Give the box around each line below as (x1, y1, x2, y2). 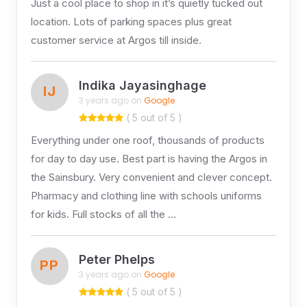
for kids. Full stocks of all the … (30, 207, 176, 221)
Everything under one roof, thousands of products (30, 133, 265, 147)
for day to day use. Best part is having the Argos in (30, 151, 267, 165)
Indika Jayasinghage (78, 78, 206, 93)
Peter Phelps (78, 252, 155, 267)
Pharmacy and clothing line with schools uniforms (30, 188, 262, 202)
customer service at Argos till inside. (30, 33, 201, 47)
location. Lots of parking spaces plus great (30, 14, 232, 28)
